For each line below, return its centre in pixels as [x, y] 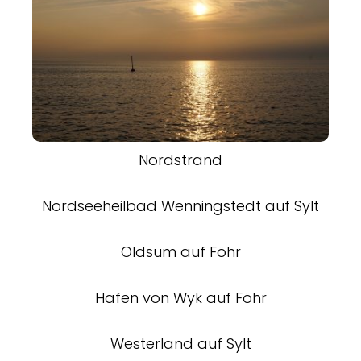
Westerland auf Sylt [180, 343]
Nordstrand [180, 160]
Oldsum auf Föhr [180, 251]
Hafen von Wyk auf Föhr [180, 297]
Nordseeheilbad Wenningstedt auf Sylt [180, 205]
